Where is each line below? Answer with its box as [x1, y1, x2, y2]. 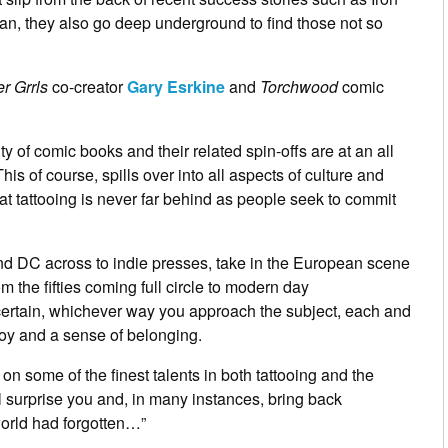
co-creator [48, 74, 127, 98]
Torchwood [260, 74, 338, 98]
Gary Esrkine [127, 74, 225, 98]
